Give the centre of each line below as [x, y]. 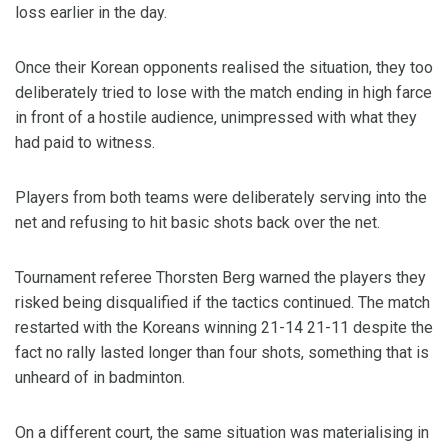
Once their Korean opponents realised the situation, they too [224, 67]
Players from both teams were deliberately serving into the [221, 197]
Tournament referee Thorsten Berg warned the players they [220, 277]
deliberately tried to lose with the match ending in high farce [223, 92]
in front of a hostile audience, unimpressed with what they [216, 117]
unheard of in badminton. [100, 377]
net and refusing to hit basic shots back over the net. [197, 222]
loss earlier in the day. [91, 12]
